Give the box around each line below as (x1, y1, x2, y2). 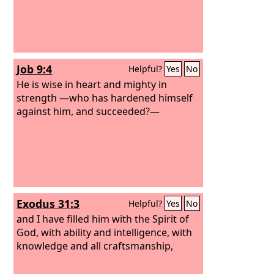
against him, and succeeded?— (17, 104, 160, 118)
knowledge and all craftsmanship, (17, 239, 174, 253)
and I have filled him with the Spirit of (17, 212, 190, 226)
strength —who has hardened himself (17, 91, 193, 105)
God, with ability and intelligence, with (17, 225, 193, 239)
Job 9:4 (17, 62, 53, 76)
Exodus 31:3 (17, 196, 80, 211)
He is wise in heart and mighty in (17, 77, 168, 91)
